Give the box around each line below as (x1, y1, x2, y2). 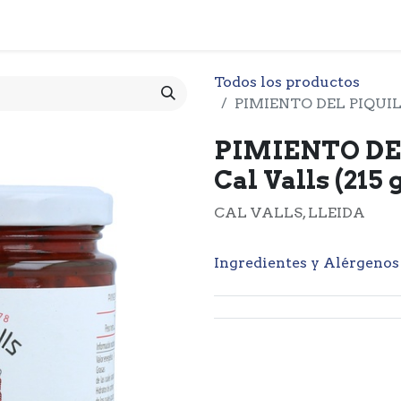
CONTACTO (283, 16, 372, 33)
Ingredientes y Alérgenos (214, 254, 399, 271)
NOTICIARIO (174, 16, 269, 33)
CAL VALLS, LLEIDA (214, 204, 365, 221)
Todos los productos (214, 73, 360, 90)
